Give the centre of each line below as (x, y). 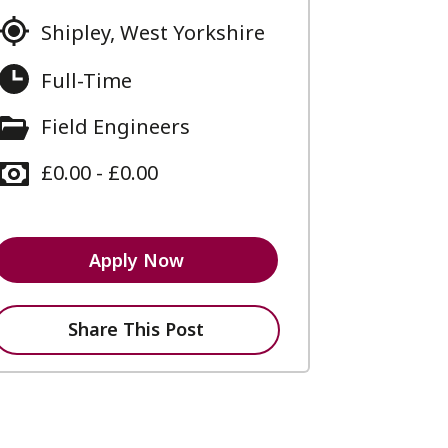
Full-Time (86, 80)
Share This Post (136, 329)
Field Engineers (115, 126)
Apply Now (136, 259)
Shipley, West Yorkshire (153, 32)
